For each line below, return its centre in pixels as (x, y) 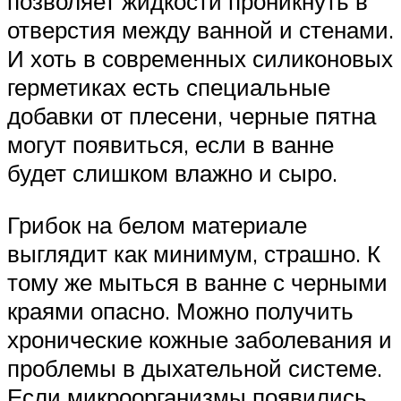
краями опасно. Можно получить (180, 310)
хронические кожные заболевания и (200, 339)
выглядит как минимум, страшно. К (194, 253)
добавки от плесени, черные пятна (192, 116)
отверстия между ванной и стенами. (200, 30)
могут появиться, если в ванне (171, 145)
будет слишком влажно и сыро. (172, 173)
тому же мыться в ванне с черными (197, 282)
